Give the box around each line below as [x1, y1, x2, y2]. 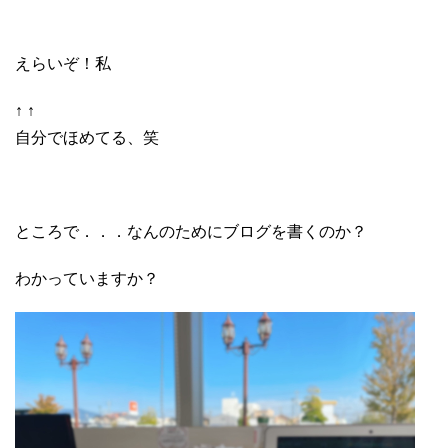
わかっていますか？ [15, 270, 159, 288]
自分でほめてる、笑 [15, 129, 159, 147]
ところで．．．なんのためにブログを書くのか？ [15, 223, 367, 241]
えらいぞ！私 [15, 55, 111, 73]
